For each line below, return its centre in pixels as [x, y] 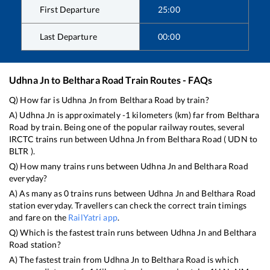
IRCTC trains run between [59, 139]
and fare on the [39, 217]
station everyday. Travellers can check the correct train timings [128, 205]
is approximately [89, 115]
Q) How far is [35, 99]
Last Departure [68, 36]
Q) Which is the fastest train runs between [90, 232]
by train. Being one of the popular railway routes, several [137, 127]
